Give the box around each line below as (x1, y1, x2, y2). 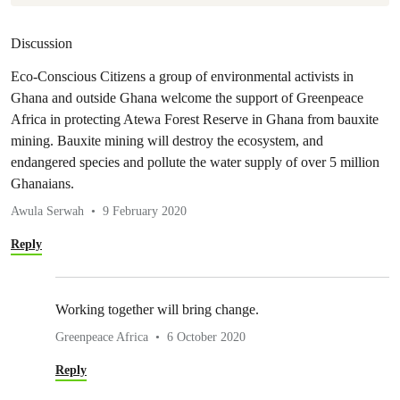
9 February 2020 (103, 204, 187, 219)
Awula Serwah (11, 204, 84, 219)
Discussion (11, 36, 72, 52)
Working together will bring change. (55, 302, 259, 318)
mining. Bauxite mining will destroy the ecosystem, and (11, 133, 323, 149)
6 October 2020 (167, 330, 246, 345)
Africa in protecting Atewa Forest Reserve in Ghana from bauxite (11, 112, 379, 128)
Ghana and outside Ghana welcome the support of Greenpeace (11, 90, 363, 106)
